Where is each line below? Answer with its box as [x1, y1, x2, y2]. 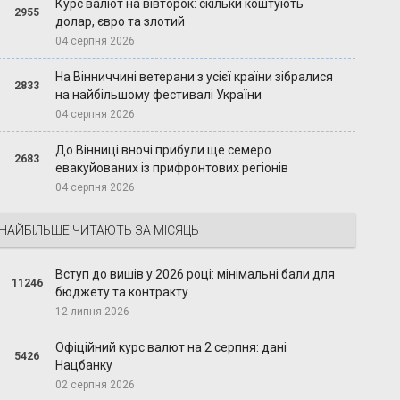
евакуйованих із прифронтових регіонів [55, 161, 289, 176]
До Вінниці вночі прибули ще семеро [55, 143, 272, 158]
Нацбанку [55, 358, 113, 373]
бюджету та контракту [55, 285, 189, 300]
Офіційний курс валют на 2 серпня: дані [55, 340, 287, 355]
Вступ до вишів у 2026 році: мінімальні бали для [55, 267, 336, 282]
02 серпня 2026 [55, 379, 136, 392]
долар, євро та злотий [55, 14, 186, 29]
